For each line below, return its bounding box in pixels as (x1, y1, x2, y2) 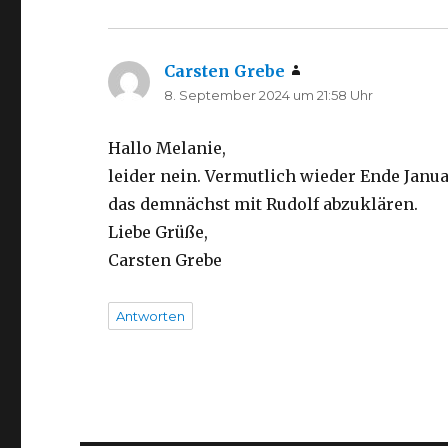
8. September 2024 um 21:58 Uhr (164, 87, 374, 103)
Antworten (116, 308, 186, 324)
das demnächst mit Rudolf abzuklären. (108, 194, 419, 214)
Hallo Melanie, (108, 138, 227, 158)
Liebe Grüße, (108, 222, 209, 242)
